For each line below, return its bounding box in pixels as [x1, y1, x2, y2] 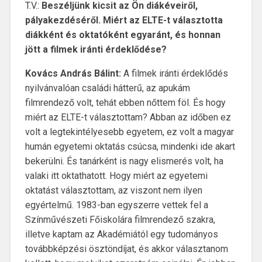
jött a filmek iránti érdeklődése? [25, 44, 167, 56]
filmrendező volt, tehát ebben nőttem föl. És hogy [25, 97, 226, 109]
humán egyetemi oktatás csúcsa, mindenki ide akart [25, 141, 235, 153]
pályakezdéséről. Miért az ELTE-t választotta [25, 15, 223, 26]
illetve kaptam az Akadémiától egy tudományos [25, 229, 218, 240]
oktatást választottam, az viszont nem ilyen [25, 185, 202, 196]
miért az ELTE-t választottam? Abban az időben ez [25, 112, 231, 123]
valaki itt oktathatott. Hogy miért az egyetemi [25, 170, 208, 182]
